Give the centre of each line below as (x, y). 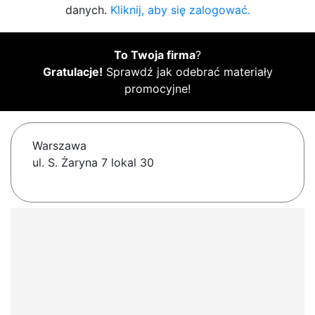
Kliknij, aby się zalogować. (180, 10)
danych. (88, 10)
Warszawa (59, 146)
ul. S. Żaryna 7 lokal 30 (93, 163)
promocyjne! (157, 89)
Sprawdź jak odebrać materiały (187, 72)
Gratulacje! (72, 72)
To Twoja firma (155, 55)
